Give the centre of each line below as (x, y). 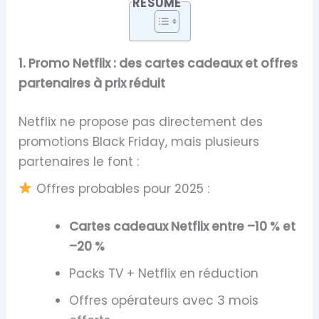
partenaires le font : (79, 161)
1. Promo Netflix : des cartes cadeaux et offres (158, 64)
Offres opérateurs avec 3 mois (164, 301)
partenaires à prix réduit (92, 84)
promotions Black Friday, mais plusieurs (139, 141)
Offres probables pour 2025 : (121, 188)
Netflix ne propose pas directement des (141, 121)
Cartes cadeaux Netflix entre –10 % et (183, 227)
